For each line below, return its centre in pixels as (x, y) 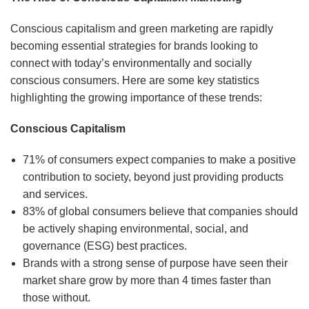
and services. (55, 195)
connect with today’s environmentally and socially (131, 63)
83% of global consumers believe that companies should (160, 212)
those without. (56, 298)
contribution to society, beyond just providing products (153, 177)
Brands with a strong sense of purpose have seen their (155, 263)
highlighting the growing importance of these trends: (136, 98)
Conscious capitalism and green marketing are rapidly (142, 29)
